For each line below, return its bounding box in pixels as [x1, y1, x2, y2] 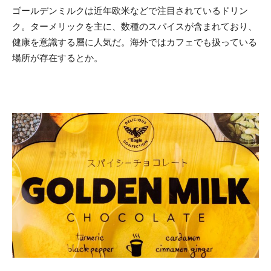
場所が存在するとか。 [12, 51, 103, 64]
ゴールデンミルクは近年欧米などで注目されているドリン [12, 4, 248, 16]
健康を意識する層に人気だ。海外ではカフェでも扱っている [12, 36, 257, 48]
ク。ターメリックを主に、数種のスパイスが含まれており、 [12, 20, 257, 32]
